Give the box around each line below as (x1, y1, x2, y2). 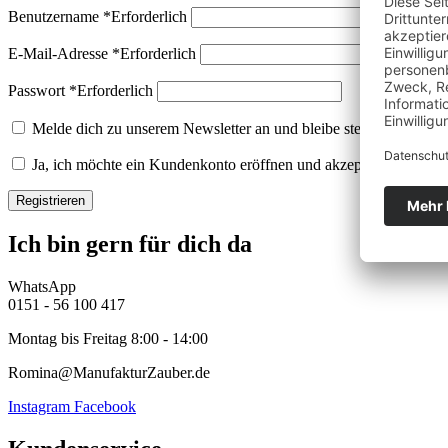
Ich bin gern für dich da (8, 231, 252, 258)
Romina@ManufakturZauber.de (8, 364, 210, 382)
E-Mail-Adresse (8, 45, 112, 63)
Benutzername (8, 8, 103, 26)
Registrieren (16, 193, 85, 209)
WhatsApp (8, 278, 76, 296)
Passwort (8, 82, 69, 100)
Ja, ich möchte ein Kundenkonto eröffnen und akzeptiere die (32, 156, 416, 174)
